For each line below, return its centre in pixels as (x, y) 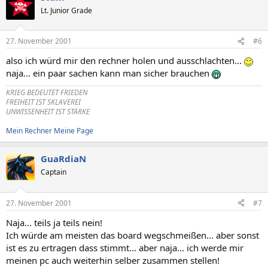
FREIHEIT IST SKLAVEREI (43, 102)
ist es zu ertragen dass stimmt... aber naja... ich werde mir (125, 247)
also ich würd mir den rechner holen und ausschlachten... (125, 60)
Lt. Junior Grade (66, 10)
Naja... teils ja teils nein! (54, 222)
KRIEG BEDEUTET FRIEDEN (47, 92)
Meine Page (74, 131)
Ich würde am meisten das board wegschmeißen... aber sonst (133, 235)
